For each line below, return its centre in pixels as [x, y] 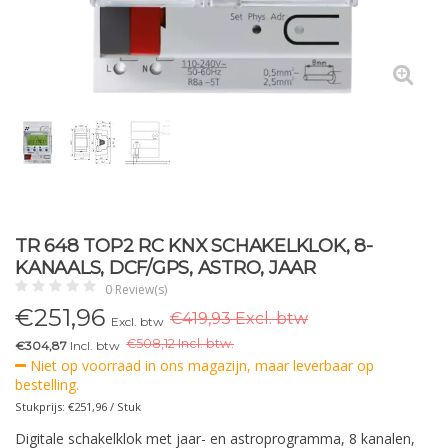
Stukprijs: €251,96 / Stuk [78, 406]
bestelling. [47, 384]
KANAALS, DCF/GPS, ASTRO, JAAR [165, 267]
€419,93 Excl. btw [239, 318]
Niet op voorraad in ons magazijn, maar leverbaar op [200, 365]
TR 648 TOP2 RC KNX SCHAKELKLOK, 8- [194, 245]
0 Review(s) [136, 289]
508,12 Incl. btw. [185, 343]
